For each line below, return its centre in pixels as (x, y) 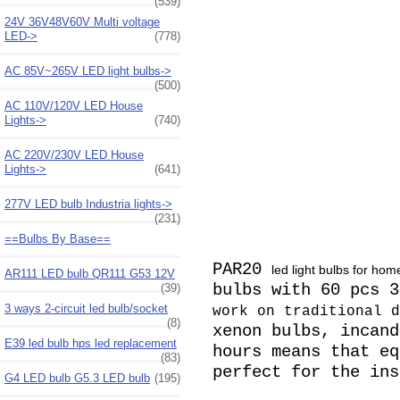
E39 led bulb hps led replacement (91, 343)
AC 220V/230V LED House (74, 154)
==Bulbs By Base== (58, 238)
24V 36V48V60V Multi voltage (82, 21)
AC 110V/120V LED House (74, 105)
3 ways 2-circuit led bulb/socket (86, 308)
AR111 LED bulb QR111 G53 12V (90, 273)
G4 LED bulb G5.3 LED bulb (77, 378)
